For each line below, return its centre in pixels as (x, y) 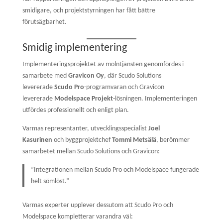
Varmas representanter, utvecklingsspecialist (85, 129)
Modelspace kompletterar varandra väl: (77, 217)
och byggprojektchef (82, 140)
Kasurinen (37, 140)
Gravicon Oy (86, 76)
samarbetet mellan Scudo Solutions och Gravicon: (91, 152)
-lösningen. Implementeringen (155, 99)
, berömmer (173, 140)
